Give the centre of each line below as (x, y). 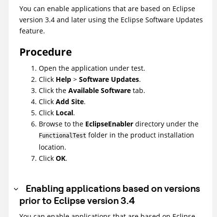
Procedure (46, 52)
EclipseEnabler (109, 124)
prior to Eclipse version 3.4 (77, 201)
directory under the (166, 124)
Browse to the (62, 124)
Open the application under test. (92, 68)
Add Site (70, 102)
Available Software (100, 91)
